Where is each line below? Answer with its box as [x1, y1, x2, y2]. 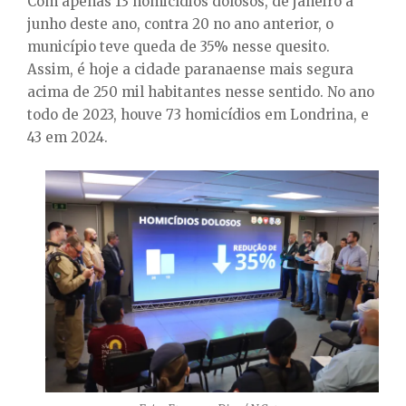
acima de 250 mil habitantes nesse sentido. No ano [27, 82, 374, 101]
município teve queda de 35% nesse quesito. [27, 37, 330, 55]
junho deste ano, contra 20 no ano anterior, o [27, 14, 333, 33]
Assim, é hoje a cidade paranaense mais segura [27, 60, 353, 78]
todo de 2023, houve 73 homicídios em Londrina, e [27, 105, 369, 123]
